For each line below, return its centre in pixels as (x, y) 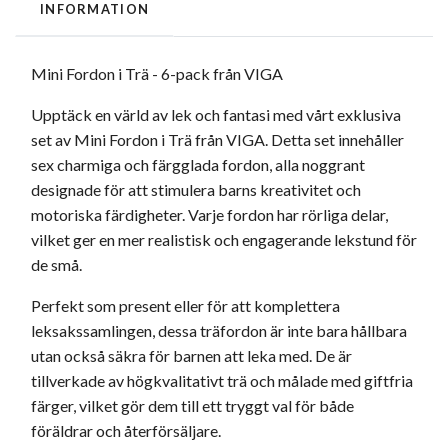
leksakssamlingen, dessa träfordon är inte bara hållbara (219, 330)
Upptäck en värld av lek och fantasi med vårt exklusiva (216, 114)
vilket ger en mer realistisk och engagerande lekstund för (224, 239)
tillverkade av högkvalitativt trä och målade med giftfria (222, 380)
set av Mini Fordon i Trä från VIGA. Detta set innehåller (217, 139)
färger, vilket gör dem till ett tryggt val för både (192, 405)
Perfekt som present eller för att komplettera (185, 305)
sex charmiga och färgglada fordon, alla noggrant (198, 164)
